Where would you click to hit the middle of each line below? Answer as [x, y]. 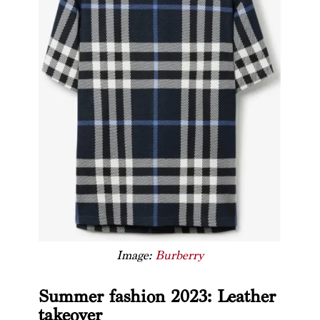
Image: [135, 256]
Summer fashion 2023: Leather [157, 297]
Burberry [179, 256]
